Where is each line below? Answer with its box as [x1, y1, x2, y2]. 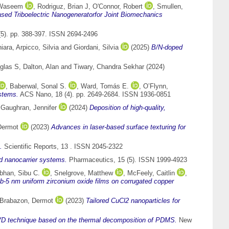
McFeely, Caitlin [127, 169, 175, 177]
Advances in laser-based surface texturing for [51, 123, 186, 131]
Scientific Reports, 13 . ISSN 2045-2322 [2, 143, 123, 151]
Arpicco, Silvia [16, 43, 59, 52]
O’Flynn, [143, 82, 168, 90]
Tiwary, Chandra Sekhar [74, 63, 144, 71]
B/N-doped [151, 43, 182, 52]
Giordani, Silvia [74, 43, 119, 52]
